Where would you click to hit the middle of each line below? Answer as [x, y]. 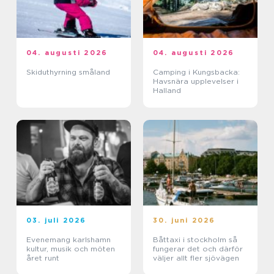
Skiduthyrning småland [68, 72]
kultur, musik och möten [71, 248]
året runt [43, 257]
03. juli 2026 [57, 220]
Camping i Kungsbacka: [196, 72]
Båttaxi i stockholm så [191, 239]
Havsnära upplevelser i [196, 81]
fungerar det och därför [198, 248]
